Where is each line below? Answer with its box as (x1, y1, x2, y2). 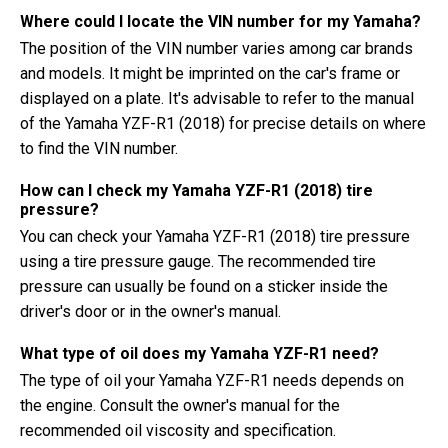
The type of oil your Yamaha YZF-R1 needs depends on (20, 371, 404, 390)
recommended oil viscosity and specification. (20, 421, 336, 440)
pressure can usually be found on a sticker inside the (20, 277, 388, 296)
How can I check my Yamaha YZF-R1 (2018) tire (20, 181, 373, 200)
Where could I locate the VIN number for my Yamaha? (20, 12, 421, 31)
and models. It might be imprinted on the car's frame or (20, 64, 400, 83)
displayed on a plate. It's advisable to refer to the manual (20, 89, 414, 108)
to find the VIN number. (20, 139, 178, 158)
